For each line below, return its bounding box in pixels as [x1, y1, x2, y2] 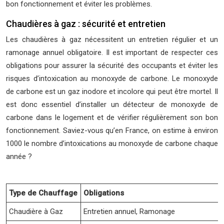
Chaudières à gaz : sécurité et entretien [6, 18, 165, 29]
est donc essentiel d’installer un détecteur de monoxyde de [6, 100, 218, 109]
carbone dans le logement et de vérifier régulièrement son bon [6, 113, 218, 122]
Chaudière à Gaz [9, 207, 63, 216]
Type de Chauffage [9, 188, 77, 197]
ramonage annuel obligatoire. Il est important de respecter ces [6, 48, 218, 57]
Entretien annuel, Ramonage [83, 207, 175, 216]
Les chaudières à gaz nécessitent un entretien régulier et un [6, 35, 218, 44]
